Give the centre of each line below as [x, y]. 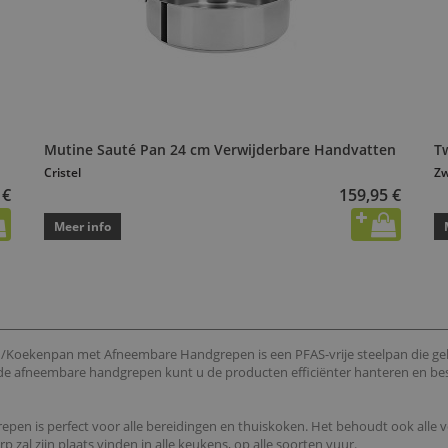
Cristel [62, 173]
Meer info [82, 227]
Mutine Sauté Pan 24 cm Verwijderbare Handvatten [220, 150]
